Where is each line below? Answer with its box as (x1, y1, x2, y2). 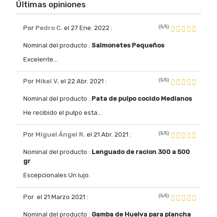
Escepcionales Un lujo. (23, 171, 90, 179)
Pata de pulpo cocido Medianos (92, 94, 192, 102)
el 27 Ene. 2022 (64, 24, 109, 31)
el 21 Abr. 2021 (87, 130, 128, 138)
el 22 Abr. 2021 (61, 77, 104, 85)
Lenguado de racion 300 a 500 (92, 148, 190, 155)
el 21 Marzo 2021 (37, 193, 85, 201)
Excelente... (23, 55, 58, 63)
